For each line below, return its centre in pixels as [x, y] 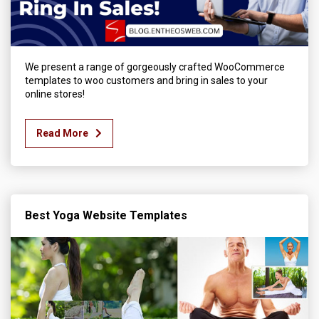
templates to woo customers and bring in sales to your [146, 80]
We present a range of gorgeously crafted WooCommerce [155, 67]
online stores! [55, 94]
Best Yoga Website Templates [106, 215]
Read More [62, 133]
